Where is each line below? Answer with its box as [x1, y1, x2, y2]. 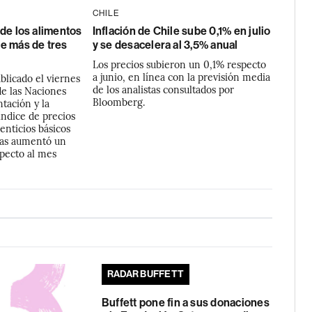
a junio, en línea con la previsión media [92, 70, 270, 84]
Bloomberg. [92, 95, 145, 109]
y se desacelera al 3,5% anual [92, 38, 238, 52]
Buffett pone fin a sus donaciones [101, 296, 270, 309]
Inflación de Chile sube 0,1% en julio [92, 24, 271, 38]
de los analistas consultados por [92, 82, 234, 96]
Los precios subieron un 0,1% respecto [92, 57, 266, 71]
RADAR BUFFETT [107, 268, 185, 280]
